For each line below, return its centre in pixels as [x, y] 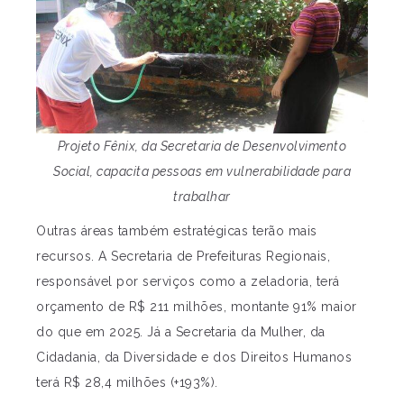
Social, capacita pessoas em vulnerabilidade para [202, 172]
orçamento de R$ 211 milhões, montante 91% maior [197, 307]
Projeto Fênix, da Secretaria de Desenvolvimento [202, 147]
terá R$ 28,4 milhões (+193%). [127, 383]
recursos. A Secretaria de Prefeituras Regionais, [183, 257]
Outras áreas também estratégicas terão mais [177, 231]
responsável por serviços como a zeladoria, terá [188, 282]
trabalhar [202, 197]
